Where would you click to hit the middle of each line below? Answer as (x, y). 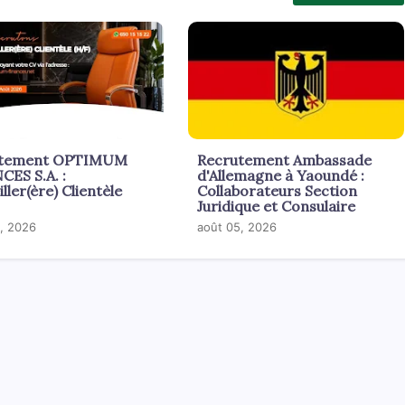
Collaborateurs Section (277, 190)
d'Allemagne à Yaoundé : (280, 175)
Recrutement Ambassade (284, 160)
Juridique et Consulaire (276, 206)
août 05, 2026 (236, 226)
